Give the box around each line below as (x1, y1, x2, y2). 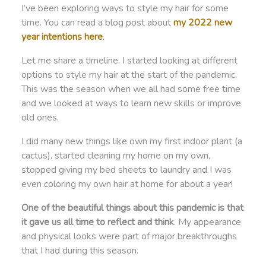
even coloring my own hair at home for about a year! (21, 177, 233, 191)
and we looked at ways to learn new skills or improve (21, 96, 241, 110)
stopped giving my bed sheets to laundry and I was (21, 163, 232, 176)
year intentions (21, 30, 82, 43)
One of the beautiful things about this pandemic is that (21, 201, 243, 214)
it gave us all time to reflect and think (21, 215, 174, 229)
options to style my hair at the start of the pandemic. (21, 68, 237, 81)
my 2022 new (173, 15, 232, 29)
